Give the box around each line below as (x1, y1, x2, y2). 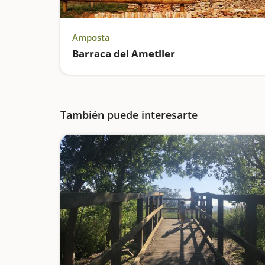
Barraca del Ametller (72, 47, 175, 60)
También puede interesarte (60, 108, 198, 122)
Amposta (72, 31, 110, 43)
